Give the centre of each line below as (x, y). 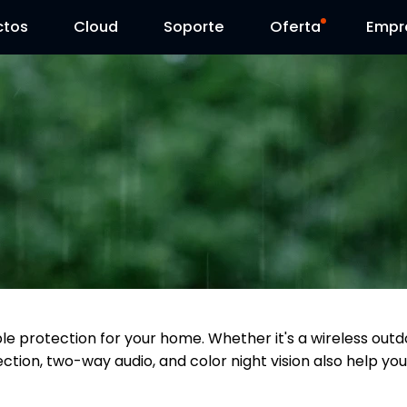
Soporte (194, 27)
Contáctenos (194, 27)
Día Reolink (295, 27)
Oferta (295, 27)
